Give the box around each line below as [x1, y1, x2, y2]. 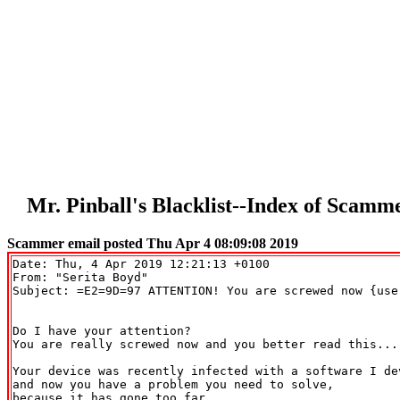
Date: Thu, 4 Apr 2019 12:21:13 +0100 [12, 256, 270, 271]
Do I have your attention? [12, 323, 191, 337]
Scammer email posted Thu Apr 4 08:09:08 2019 [7, 235, 298, 251]
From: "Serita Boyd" [12, 270, 155, 284]
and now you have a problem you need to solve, [12, 377, 334, 391]
